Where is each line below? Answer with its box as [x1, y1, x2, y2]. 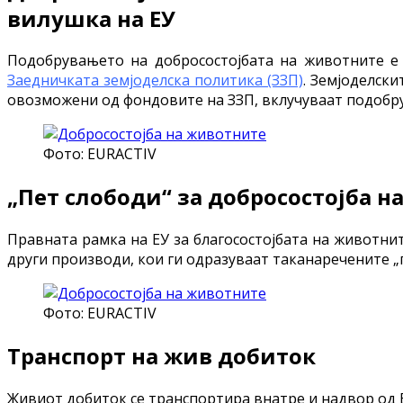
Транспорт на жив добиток [7, 341, 316, 372]
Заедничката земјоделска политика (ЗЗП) [7, 70, 304, 91]
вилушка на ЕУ [7, 3, 175, 33]
